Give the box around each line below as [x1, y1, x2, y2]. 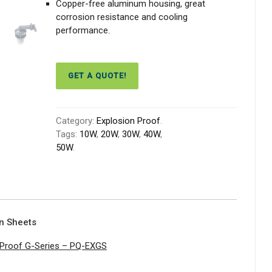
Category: [56, 115, 97, 126]
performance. [56, 25, 110, 36]
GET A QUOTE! [68, 71, 127, 80]
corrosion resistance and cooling [56, 12, 188, 22]
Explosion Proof [97, 115, 161, 126]
